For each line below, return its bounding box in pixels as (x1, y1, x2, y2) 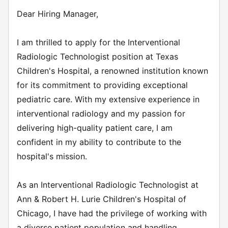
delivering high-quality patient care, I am (17, 123, 173, 133)
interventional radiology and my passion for (17, 108, 185, 119)
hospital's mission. (17, 151, 87, 161)
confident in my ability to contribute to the (17, 137, 181, 147)
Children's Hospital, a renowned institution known (17, 66, 208, 76)
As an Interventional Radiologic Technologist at (17, 180, 198, 190)
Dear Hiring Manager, (17, 9, 98, 19)
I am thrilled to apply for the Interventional (17, 37, 180, 47)
